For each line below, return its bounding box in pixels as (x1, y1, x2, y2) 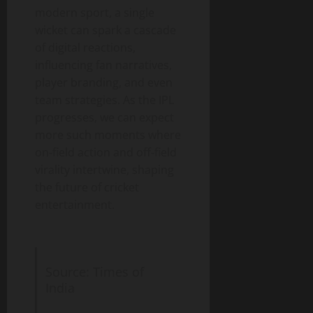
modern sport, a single (35, 4, 154, 20)
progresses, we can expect (35, 109, 174, 125)
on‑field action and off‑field (35, 144, 177, 160)
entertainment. (35, 196, 115, 212)
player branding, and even (35, 74, 173, 90)
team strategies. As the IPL (35, 92, 174, 108)
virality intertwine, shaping (35, 161, 174, 177)
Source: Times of (45, 263, 144, 280)
